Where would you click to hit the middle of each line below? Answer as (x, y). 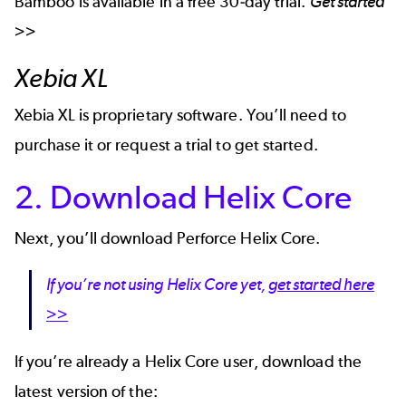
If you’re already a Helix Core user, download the (188, 361)
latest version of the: (86, 391)
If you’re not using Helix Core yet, (157, 285)
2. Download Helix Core (183, 197)
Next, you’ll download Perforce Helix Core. (168, 238)
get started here (321, 285)
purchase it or (65, 145)
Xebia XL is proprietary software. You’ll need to (180, 116)
